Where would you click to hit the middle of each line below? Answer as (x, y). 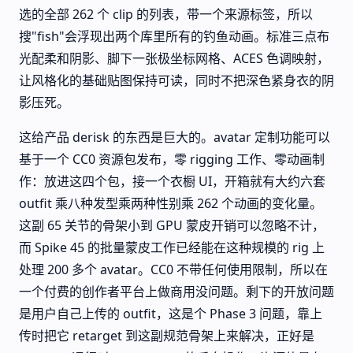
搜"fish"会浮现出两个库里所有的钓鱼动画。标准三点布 (174, 36)
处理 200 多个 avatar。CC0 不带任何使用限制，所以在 (173, 269)
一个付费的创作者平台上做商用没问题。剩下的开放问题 (176, 292)
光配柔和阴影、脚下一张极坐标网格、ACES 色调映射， (174, 58)
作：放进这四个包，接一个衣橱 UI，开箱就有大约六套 (172, 181)
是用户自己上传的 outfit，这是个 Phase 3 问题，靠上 (171, 314)
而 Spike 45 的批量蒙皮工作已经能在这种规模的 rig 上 (172, 247)
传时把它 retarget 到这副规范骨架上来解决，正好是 (167, 336)
